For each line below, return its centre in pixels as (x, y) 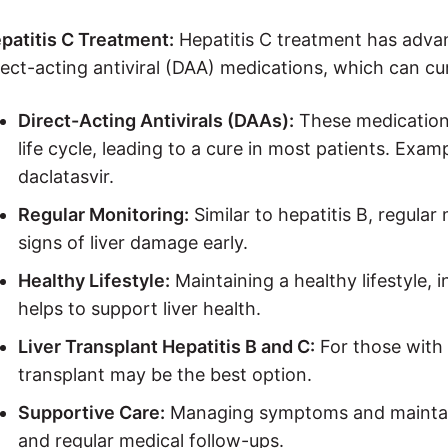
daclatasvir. (66, 176)
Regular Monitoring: (103, 214)
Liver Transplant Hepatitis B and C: (166, 346)
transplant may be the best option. (165, 374)
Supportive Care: (91, 412)
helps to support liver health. (139, 308)
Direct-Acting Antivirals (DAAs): (156, 120)
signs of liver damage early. (133, 242)
